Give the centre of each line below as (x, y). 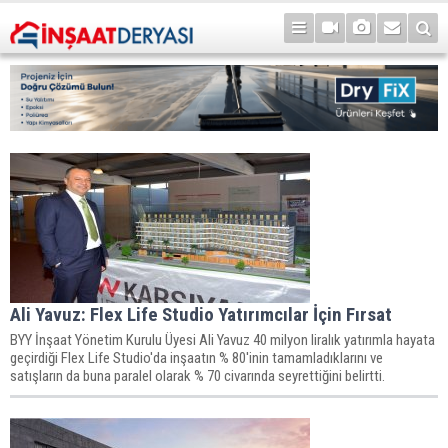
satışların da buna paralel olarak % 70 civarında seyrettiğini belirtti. (197, 375)
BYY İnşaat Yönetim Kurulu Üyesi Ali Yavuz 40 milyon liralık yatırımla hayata (222, 339)
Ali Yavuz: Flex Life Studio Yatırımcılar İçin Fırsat (201, 314)
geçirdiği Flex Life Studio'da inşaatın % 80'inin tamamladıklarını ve (196, 357)
